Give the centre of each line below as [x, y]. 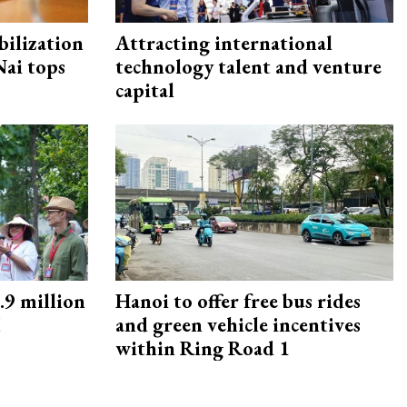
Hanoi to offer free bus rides [238, 302]
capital [145, 91]
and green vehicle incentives [238, 325]
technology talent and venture [248, 67]
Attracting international [224, 44]
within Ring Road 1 [203, 349]
